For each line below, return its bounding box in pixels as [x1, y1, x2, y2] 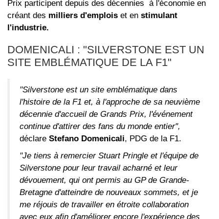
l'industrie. [7, 23, 49, 33]
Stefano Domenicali [49, 134, 125, 144]
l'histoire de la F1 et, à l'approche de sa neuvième [20, 97, 200, 107]
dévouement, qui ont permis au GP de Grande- [20, 175, 189, 185]
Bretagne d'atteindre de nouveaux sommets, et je [20, 188, 198, 197]
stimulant [141, 11, 177, 21]
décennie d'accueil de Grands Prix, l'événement [20, 109, 193, 119]
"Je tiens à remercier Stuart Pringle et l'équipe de [20, 151, 198, 161]
